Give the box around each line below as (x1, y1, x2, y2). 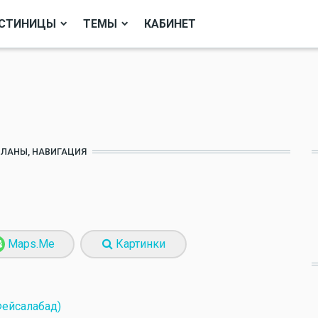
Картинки (112, 237, 165, 251)
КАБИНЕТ (144, 16, 196, 31)
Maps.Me (5, 237, 55, 251)
